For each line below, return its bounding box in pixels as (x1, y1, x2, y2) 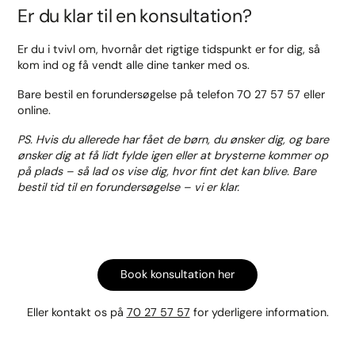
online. (17, 102, 52, 117)
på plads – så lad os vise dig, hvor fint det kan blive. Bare (17, 164, 317, 179)
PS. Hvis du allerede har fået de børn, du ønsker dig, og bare (17, 132, 330, 147)
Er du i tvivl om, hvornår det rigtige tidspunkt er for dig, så (17, 41, 321, 56)
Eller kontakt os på (26, 304, 127, 319)
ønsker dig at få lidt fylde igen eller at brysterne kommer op (17, 148, 329, 163)
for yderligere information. (189, 304, 329, 319)
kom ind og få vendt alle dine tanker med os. (17, 57, 250, 72)
